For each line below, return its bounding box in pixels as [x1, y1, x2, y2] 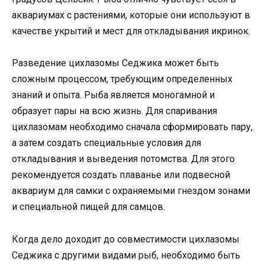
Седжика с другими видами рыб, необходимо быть [12, 249, 240, 261]
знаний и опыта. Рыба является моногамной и [12, 89, 215, 101]
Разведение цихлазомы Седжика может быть [12, 57, 219, 69]
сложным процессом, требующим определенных [12, 73, 232, 85]
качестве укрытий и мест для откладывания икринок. [12, 25, 250, 37]
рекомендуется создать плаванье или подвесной [12, 169, 230, 181]
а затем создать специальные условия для [12, 137, 201, 149]
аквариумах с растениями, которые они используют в [12, 9, 250, 21]
